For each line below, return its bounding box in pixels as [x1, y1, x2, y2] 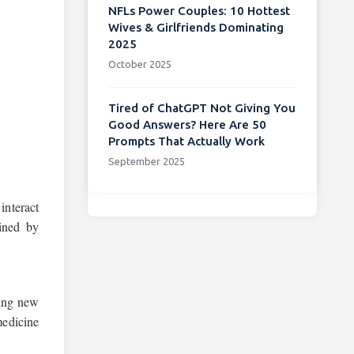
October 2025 [107, 58, 171, 70]
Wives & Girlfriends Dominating [107, 20, 284, 34]
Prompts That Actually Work [107, 134, 265, 148]
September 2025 [107, 155, 185, 167]
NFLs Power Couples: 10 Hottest [107, 3, 290, 17]
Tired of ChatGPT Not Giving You [107, 100, 296, 115]
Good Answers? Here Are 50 [107, 117, 266, 131]
